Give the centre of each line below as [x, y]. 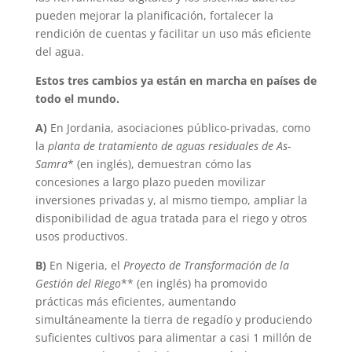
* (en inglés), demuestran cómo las [159, 163]
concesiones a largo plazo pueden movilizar [150, 181]
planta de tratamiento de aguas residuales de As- [169, 145]
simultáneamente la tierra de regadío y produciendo [173, 319]
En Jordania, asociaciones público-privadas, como [178, 127]
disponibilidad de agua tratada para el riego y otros [171, 218]
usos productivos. [81, 236]
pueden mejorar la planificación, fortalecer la [154, 15]
